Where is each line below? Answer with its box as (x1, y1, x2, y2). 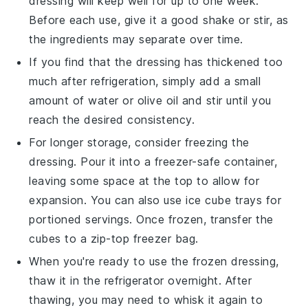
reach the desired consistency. (29, 112, 195, 126)
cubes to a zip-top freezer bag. (29, 231, 199, 245)
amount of (29, 93, 89, 107)
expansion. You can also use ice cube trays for (29, 192, 282, 207)
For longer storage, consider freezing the (29, 135, 250, 149)
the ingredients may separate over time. (29, 32, 243, 46)
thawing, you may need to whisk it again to (29, 292, 263, 307)
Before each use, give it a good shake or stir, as (29, 12, 289, 27)
